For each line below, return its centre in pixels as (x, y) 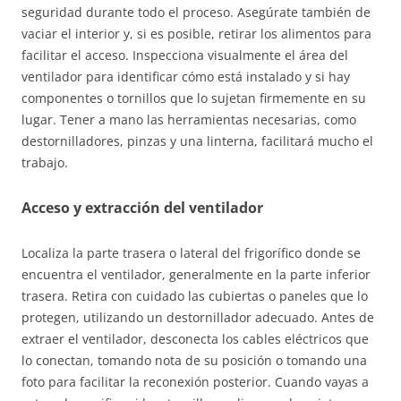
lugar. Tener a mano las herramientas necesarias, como (189, 119)
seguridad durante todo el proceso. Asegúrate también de (196, 12)
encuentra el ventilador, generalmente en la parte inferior (196, 274)
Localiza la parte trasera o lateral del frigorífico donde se (191, 252)
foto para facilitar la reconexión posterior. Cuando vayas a (195, 381)
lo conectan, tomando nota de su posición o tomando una (194, 360)
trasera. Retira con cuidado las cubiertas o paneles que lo (195, 295)
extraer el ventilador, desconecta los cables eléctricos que (195, 338)
